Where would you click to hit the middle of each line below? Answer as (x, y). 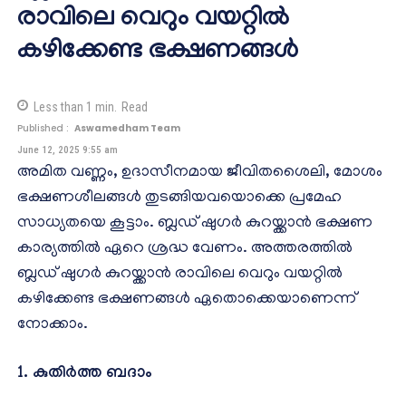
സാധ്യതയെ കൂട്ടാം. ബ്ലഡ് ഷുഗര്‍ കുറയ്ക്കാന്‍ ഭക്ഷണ (195, 223)
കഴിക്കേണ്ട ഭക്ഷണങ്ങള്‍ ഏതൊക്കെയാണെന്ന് (187, 300)
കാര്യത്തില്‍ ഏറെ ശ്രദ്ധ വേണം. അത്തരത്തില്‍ (185, 249)
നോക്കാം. (53, 325)
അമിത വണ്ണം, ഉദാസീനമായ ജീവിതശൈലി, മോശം (200, 173)
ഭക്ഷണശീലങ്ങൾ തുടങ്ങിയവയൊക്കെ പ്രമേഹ (179, 198)
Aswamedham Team (127, 129)
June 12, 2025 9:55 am (68, 150)
